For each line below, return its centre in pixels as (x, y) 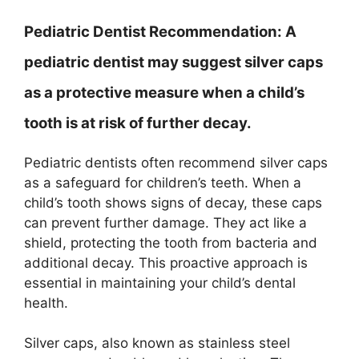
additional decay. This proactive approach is (166, 262)
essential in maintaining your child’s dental (160, 282)
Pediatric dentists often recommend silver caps (176, 162)
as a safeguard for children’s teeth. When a (163, 182)
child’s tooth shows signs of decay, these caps (173, 202)
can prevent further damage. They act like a (165, 222)
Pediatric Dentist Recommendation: (153, 31)
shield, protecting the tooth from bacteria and (171, 242)
